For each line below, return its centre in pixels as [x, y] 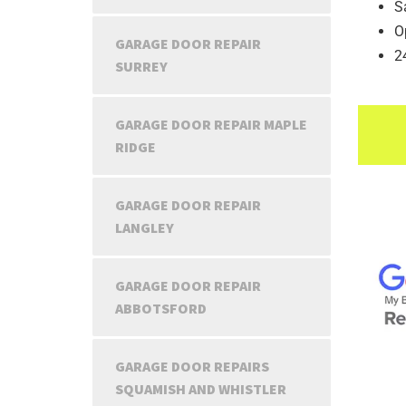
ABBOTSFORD [161, 308]
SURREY [141, 66]
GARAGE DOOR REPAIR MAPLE [211, 124]
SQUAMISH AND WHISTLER [201, 389]
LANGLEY [145, 227]
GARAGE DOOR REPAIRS [192, 366]
